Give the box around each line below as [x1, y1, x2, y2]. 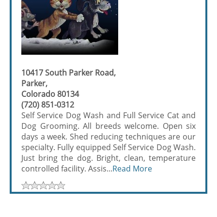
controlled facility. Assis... [21, 163, 112, 174]
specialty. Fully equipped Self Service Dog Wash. [21, 142, 196, 153]
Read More [112, 163, 152, 174]
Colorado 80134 [21, 89, 79, 99]
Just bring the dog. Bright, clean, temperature [21, 153, 196, 163]
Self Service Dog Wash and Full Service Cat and [21, 110, 196, 121]
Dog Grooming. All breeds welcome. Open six [21, 121, 196, 131]
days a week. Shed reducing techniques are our [21, 131, 196, 142]
